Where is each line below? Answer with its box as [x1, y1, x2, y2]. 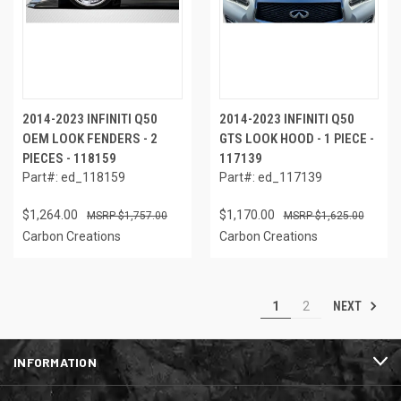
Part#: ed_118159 [22, 169, 125, 184]
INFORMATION [13, 354, 97, 370]
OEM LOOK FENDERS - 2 [22, 130, 158, 147]
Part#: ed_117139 [218, 169, 322, 184]
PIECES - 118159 [22, 149, 116, 166]
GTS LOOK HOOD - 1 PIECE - [218, 130, 374, 147]
